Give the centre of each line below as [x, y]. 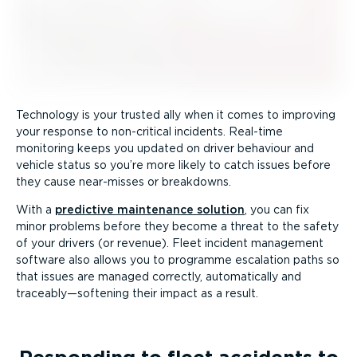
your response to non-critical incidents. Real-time [149, 131]
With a [35, 209]
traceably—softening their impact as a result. [137, 293]
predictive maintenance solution [150, 209]
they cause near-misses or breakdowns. [124, 181]
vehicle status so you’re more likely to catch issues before [173, 165]
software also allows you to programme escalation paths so [178, 259]
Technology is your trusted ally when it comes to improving [176, 114]
